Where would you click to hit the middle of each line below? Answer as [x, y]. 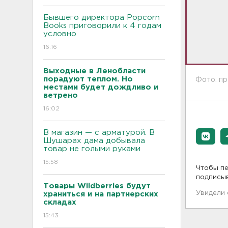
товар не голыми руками [92, 149]
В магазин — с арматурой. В [99, 132]
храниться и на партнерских [101, 194]
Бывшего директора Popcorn [102, 17]
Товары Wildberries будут [97, 186]
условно [60, 34]
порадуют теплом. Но [88, 79]
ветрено [61, 95]
